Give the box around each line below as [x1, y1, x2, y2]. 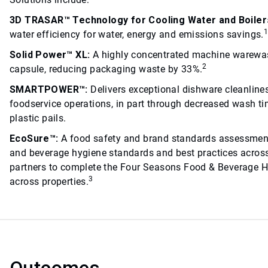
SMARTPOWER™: [10, 84, 88, 96]
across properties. [10, 176, 89, 188]
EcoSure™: [10, 133, 59, 145]
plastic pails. [10, 112, 66, 124]
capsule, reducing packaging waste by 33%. [10, 63, 203, 75]
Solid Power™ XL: [10, 49, 90, 61]
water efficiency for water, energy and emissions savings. [10, 29, 264, 41]
